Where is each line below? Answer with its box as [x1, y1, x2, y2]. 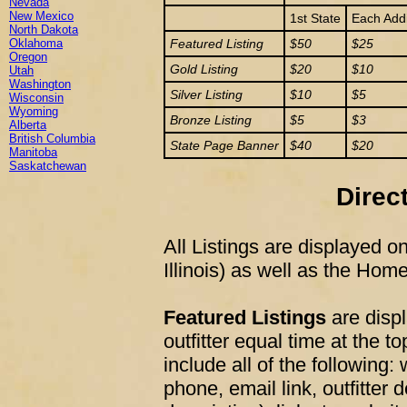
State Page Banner [170, 138, 279, 153]
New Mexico [9, 9, 74, 23]
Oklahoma [9, 36, 63, 50]
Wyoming [9, 104, 58, 118]
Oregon [9, 50, 47, 64]
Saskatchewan [9, 159, 86, 173]
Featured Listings [164, 306, 326, 329]
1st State [290, 11, 341, 25]
